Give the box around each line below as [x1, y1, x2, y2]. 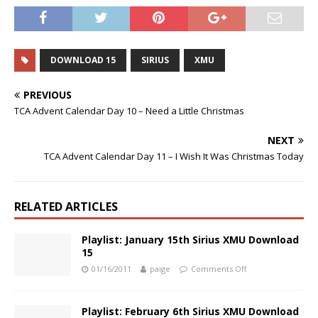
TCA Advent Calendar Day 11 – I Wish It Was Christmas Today [44, 150, 304, 163]
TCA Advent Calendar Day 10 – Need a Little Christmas [14, 104, 244, 117]
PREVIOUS [23, 88, 72, 102]
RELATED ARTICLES [14, 199, 118, 214]
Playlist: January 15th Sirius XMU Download [82, 233, 299, 246]
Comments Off [191, 263, 246, 274]
